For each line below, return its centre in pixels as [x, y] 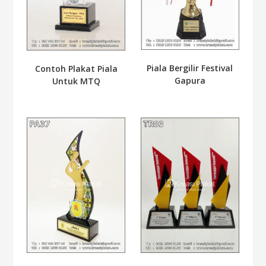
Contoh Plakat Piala [76, 68]
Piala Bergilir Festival [190, 68]
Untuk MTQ [76, 81]
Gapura [190, 80]
